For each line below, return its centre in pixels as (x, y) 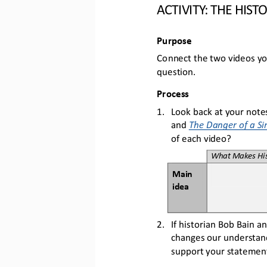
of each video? (201, 137)
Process (173, 93)
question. (176, 70)
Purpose (174, 39)
